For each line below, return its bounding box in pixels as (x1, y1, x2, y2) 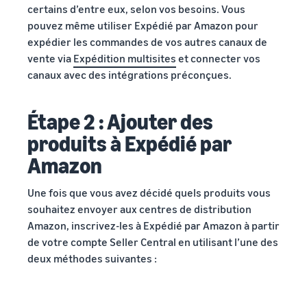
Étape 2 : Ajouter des (27, 108, 213, 134)
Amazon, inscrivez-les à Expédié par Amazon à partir (27, 218, 280, 232)
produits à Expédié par (27, 130, 232, 156)
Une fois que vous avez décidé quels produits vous (27, 185, 271, 199)
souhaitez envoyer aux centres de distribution (27, 201, 251, 216)
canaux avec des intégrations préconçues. (27, 67, 232, 82)
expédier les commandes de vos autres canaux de (27, 34, 267, 49)
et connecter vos (176, 51, 260, 65)
